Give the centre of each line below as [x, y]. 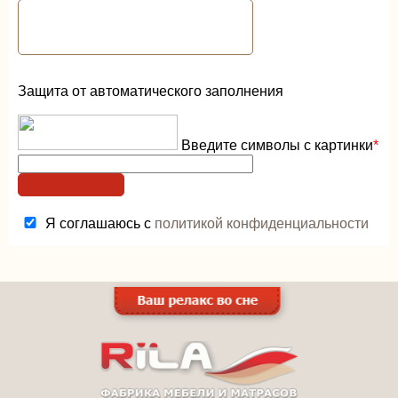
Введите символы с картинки [275, 145]
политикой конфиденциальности [262, 223]
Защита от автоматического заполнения [151, 91]
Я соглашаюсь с [100, 223]
